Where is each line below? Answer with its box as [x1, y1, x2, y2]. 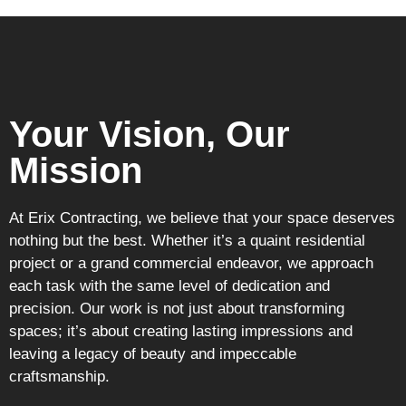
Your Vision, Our [9, 113, 290, 154]
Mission [9, 150, 142, 190]
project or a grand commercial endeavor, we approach [9, 254, 373, 272]
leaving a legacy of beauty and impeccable [9, 344, 296, 362]
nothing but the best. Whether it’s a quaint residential [9, 231, 365, 249]
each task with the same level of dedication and [9, 276, 330, 295]
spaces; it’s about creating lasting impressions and [9, 322, 353, 340]
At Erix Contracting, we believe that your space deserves [9, 208, 395, 227]
